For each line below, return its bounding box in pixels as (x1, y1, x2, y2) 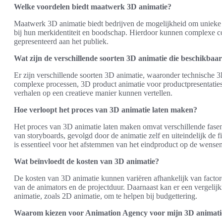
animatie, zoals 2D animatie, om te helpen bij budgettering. (14, 192, 197, 200)
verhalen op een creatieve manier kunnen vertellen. (14, 89, 172, 97)
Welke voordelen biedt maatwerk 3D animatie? (14, 2, 171, 11)
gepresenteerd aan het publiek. (14, 37, 109, 46)
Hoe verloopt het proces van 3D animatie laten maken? (14, 106, 197, 114)
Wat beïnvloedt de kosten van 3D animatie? (14, 157, 159, 166)
